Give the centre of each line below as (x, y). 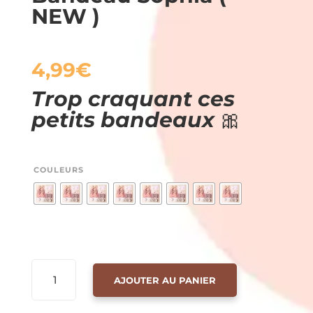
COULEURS (58, 170)
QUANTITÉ (54, 267)
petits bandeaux (125, 120)
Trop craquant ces (133, 99)
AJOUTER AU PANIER (165, 280)
